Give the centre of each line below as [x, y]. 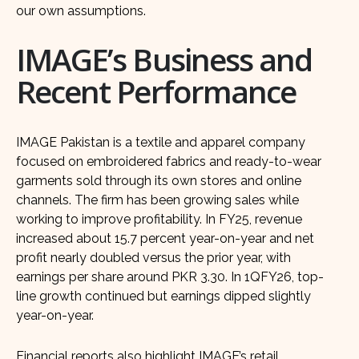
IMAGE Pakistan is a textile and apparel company [161, 142]
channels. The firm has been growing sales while [157, 200]
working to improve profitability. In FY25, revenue [159, 219]
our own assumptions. [81, 10]
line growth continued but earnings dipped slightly [163, 296]
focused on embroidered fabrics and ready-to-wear [169, 161]
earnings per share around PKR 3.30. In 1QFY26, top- [170, 276]
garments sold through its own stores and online [159, 180]
